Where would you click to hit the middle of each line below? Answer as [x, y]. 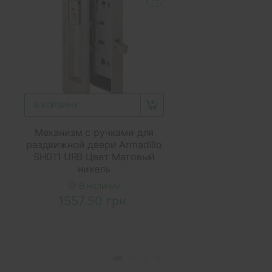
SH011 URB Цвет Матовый [94, 157]
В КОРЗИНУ [56, 105]
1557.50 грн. [94, 201]
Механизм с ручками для [94, 133]
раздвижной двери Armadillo [94, 145]
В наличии [98, 186]
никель [94, 169]
